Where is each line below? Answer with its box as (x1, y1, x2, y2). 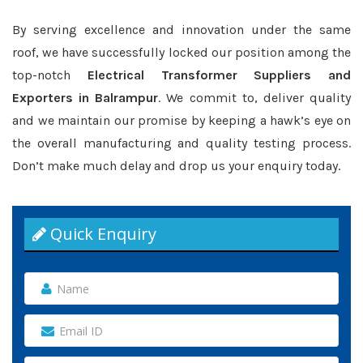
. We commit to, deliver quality (158, 90, 352, 105)
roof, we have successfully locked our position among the (12, 45, 351, 60)
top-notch (12, 67, 88, 83)
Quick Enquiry (46, 223, 156, 245)
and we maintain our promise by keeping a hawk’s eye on (12, 113, 351, 128)
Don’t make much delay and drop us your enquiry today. (12, 158, 340, 173)
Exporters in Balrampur (12, 90, 159, 105)
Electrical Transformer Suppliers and (87, 67, 351, 83)
